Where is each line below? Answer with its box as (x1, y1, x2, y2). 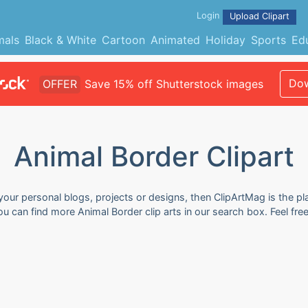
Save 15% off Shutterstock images (84, 77, 263, 91)
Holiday (205, 33, 245, 47)
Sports (250, 33, 286, 47)
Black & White (24, 33, 96, 47)
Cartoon (101, 33, 145, 47)
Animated (150, 33, 200, 47)
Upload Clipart (230, 11, 289, 21)
